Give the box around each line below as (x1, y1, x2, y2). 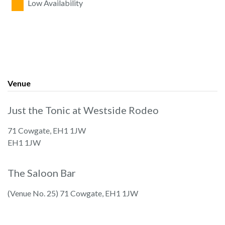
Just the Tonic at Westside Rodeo (8, 104, 159, 116)
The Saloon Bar (8, 167, 76, 179)
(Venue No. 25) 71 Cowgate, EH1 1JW (8, 188, 138, 198)
